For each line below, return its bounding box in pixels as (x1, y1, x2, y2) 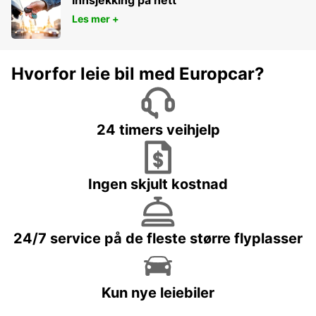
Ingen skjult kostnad (88, 176, 228, 193)
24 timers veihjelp (96, 121, 220, 139)
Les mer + (72, 13, 119, 25)
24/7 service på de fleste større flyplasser (13, 230, 303, 248)
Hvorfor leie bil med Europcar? (11, 63, 265, 85)
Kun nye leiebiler (102, 284, 214, 302)
